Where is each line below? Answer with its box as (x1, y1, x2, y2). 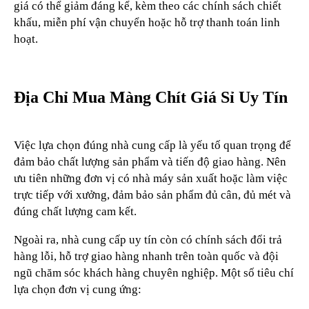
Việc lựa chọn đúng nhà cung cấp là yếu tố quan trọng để (14, 139, 291, 152)
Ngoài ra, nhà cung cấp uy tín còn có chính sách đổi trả (14, 233, 282, 247)
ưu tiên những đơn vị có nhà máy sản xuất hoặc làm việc (14, 172, 288, 186)
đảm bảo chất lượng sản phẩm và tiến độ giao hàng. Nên (14, 155, 286, 169)
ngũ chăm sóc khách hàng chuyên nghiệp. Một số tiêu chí (14, 266, 294, 280)
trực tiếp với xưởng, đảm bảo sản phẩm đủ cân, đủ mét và (14, 188, 291, 202)
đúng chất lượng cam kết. (14, 205, 137, 219)
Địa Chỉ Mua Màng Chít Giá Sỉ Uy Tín (14, 88, 288, 106)
